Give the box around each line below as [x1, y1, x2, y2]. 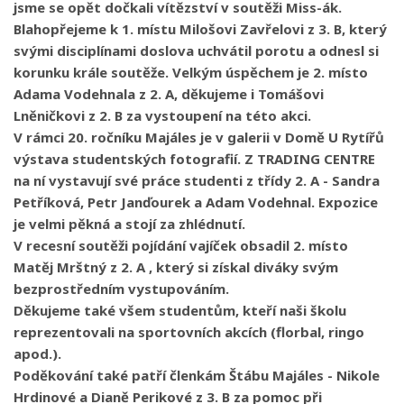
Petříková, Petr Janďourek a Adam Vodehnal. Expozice [14, 192, 378, 211]
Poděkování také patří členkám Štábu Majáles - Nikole [14, 365, 380, 384]
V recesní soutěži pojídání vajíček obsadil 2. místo [14, 235, 348, 254]
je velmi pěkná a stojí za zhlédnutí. [14, 214, 245, 233]
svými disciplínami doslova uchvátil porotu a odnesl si [14, 41, 379, 60]
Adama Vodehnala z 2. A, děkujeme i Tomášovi [14, 84, 324, 103]
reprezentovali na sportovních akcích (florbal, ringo [14, 322, 364, 341]
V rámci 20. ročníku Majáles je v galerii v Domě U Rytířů [14, 127, 384, 146]
